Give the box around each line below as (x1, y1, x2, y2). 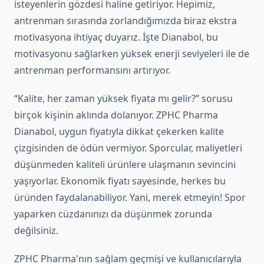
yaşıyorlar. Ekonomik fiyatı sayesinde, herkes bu (14, 174, 226, 188)
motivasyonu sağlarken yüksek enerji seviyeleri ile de (14, 47, 249, 61)
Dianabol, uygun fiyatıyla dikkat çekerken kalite (14, 125, 224, 138)
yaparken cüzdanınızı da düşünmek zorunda (14, 207, 212, 221)
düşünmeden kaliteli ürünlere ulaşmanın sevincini (14, 158, 236, 171)
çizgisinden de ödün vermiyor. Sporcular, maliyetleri (14, 141, 242, 155)
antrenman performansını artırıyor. (14, 64, 170, 77)
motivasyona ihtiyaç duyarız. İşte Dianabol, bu (14, 31, 218, 44)
